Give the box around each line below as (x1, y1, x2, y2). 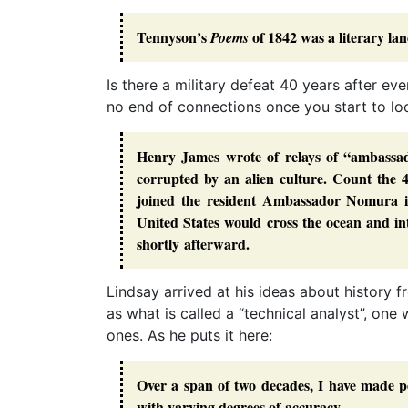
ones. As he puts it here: (107, 325, 272, 344)
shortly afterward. (137, 232, 250, 254)
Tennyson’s (137, 25, 210, 47)
